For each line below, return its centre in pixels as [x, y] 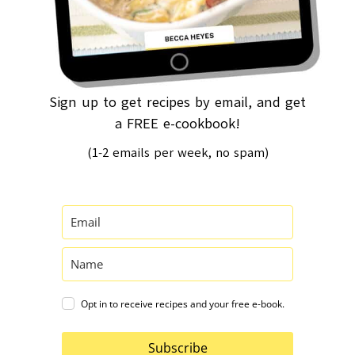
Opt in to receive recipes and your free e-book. [183, 303]
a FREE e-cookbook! [177, 123]
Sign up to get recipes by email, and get [177, 102]
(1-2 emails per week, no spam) [177, 153]
